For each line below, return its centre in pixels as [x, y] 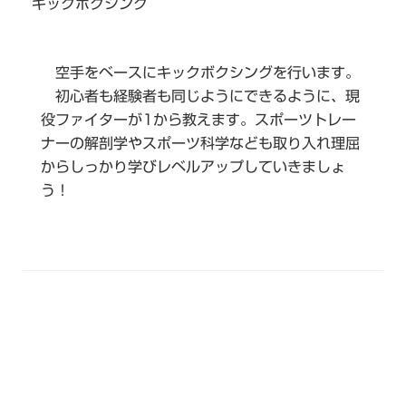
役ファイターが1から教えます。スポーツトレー [198, 120]
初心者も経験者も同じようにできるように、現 [200, 97]
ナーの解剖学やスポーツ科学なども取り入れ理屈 [200, 144]
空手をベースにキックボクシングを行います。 [200, 73]
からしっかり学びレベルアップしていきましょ [193, 167]
